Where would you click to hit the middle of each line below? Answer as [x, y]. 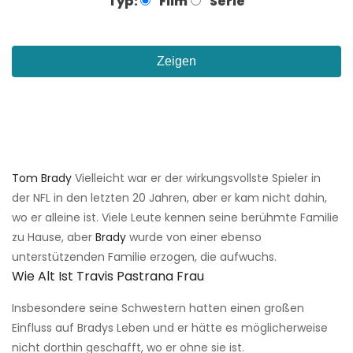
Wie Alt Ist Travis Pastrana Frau [108, 277]
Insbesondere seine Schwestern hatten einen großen [158, 308]
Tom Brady [42, 178]
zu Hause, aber [54, 238]
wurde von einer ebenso [194, 238]
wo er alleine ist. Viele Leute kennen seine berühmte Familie [175, 218]
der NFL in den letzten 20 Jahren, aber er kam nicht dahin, [169, 198]
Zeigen [176, 61]
